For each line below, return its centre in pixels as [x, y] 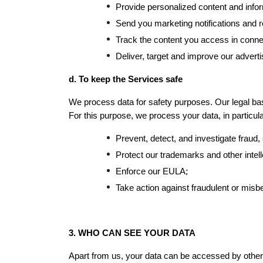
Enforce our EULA [151, 171]
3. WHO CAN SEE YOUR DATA [132, 233]
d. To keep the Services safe [126, 79]
